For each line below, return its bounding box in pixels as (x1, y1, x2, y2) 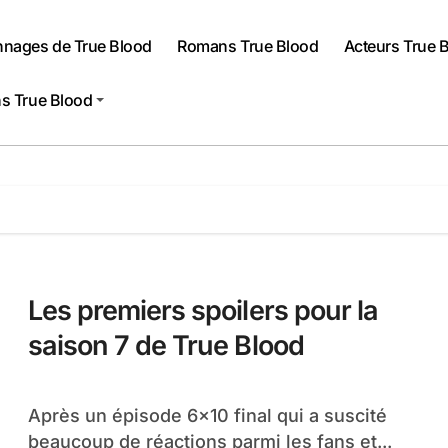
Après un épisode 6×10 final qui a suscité (28, 405, 41, 426)
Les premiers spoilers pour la (28, 294, 378, 327)
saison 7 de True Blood (28, 329, 304, 362)
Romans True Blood (177, 35, 319, 56)
